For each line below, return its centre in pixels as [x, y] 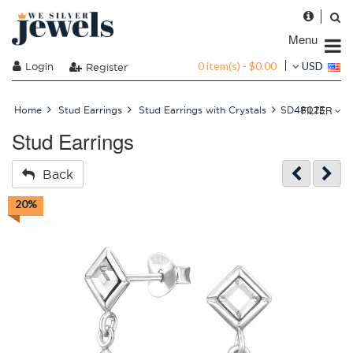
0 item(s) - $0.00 [237, 65]
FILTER [318, 110]
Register [107, 67]
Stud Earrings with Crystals [203, 110]
